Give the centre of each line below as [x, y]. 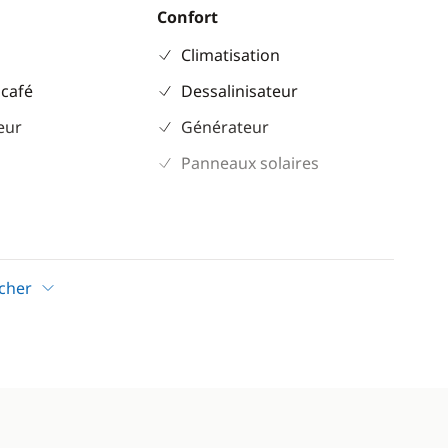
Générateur [224, 127]
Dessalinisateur [239, 91]
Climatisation [230, 55]
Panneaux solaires [249, 163]
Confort [187, 17]
